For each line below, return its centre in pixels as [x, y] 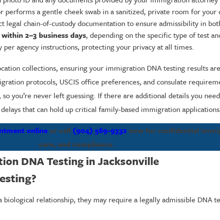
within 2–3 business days [43, 35]
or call [60, 130]
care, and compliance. [76, 144]
